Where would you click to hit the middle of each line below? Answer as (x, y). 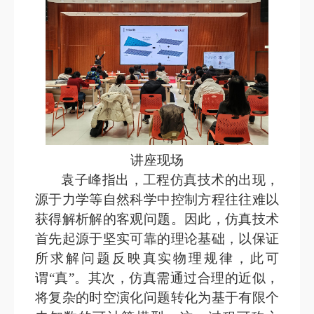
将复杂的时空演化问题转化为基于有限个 (157, 297)
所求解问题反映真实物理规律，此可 (157, 258)
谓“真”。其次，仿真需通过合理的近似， (157, 278)
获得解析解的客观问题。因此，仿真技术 (157, 219)
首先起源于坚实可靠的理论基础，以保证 (157, 238)
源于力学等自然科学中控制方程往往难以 (157, 199)
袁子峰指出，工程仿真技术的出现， (170, 179)
